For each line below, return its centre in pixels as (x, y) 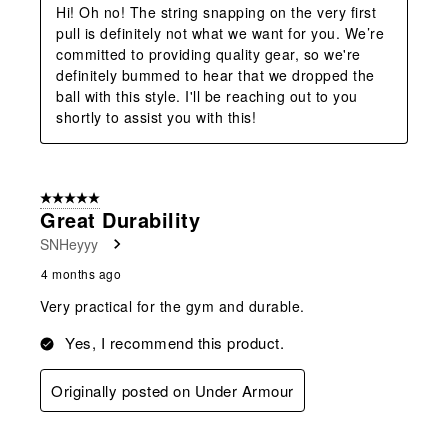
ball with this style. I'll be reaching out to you (207, 95)
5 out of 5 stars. (86, 198)
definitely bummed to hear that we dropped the (215, 74)
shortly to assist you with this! (156, 116)
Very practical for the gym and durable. (172, 305)
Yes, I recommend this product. (174, 342)
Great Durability (120, 219)
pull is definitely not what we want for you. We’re (220, 32)
